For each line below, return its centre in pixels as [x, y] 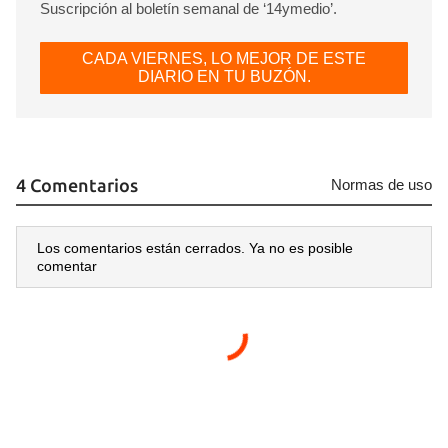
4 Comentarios [77, 185]
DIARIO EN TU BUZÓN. [224, 77]
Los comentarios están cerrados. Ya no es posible [195, 248]
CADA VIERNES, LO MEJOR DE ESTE [224, 59]
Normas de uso [381, 185]
